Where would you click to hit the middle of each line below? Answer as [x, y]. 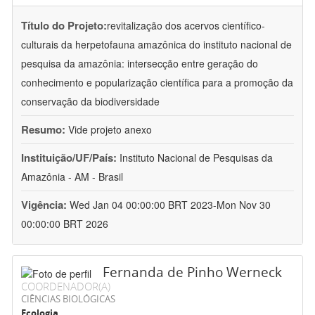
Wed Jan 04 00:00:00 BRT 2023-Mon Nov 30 [170, 205]
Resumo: [43, 130]
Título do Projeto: [64, 26]
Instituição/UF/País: [70, 158]
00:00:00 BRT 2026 [65, 224]
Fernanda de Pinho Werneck [192, 272]
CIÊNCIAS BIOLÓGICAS [68, 299]
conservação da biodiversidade [90, 102]
